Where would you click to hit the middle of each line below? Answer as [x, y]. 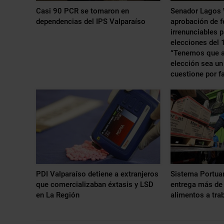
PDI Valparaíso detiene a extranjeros [97, 174]
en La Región [58, 195]
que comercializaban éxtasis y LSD [95, 185]
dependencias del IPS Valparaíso [91, 21]
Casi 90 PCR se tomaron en [82, 11]
